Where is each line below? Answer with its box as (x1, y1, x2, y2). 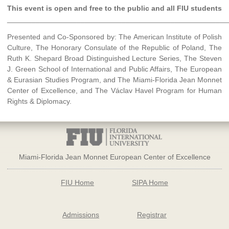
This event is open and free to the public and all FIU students (7, 4, 222, 13)
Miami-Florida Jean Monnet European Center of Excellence (18, 153, 211, 162)
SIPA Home (131, 178, 168, 187)
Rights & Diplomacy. (7, 97, 72, 106)
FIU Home (61, 178, 95, 187)
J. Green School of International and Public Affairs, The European (7, 65, 222, 74)
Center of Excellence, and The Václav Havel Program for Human (7, 86, 222, 95)
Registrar (136, 210, 167, 219)
